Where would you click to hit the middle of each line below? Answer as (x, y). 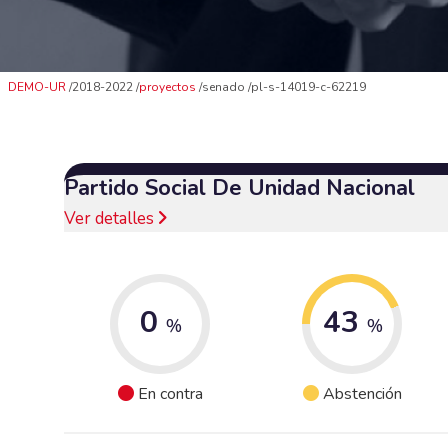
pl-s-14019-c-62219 (308, 87)
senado (225, 87)
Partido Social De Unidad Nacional (239, 187)
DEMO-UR (37, 87)
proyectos (167, 87)
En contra (170, 394)
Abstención (362, 394)
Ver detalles (111, 218)
